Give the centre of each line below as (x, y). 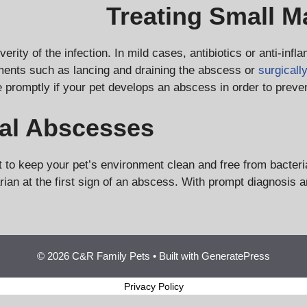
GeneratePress (236, 256)
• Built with (176, 256)
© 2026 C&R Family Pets (94, 256)
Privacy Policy (153, 287)
